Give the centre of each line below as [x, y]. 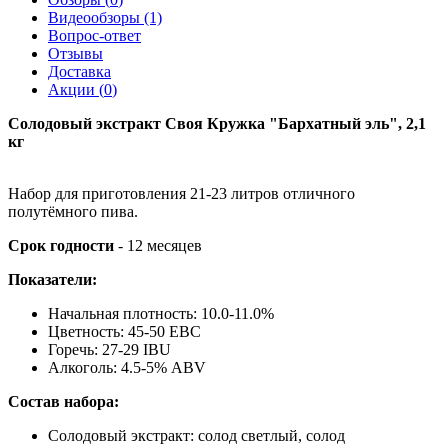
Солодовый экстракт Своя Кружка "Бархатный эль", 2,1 [217, 123]
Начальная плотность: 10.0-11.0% [161, 313]
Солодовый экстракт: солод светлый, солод [196, 435]
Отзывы [75, 53]
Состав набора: [63, 401]
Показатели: [52, 279]
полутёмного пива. [73, 211]
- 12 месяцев [158, 245]
